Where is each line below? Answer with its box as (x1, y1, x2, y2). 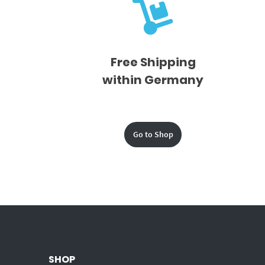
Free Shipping (110, 53, 196, 70)
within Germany (102, 71, 204, 88)
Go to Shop (132, 129, 173, 140)
